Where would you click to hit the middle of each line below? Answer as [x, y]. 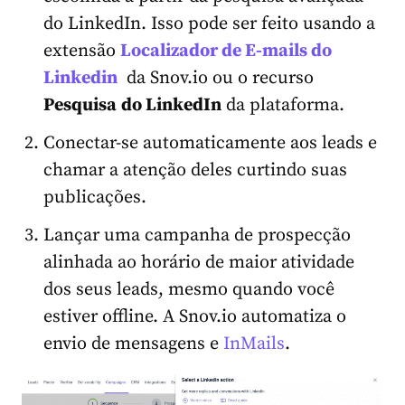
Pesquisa [80, 105]
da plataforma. [283, 105]
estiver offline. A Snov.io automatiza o [195, 316]
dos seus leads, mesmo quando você [189, 289]
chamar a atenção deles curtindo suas [195, 170]
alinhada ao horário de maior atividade [199, 262]
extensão [82, 51]
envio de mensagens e [133, 344]
